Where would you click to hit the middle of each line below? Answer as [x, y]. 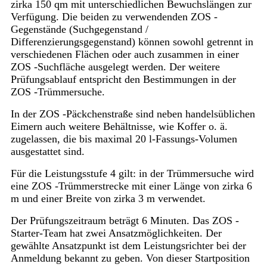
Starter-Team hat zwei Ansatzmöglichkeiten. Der [116, 233]
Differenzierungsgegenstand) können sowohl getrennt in [132, 42]
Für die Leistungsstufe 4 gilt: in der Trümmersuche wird [132, 174]
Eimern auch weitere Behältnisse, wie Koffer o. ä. [119, 127]
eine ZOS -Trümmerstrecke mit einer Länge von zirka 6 [131, 186]
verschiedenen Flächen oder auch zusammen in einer [125, 55]
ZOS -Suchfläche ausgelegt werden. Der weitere [115, 67]
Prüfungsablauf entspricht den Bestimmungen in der [123, 80]
